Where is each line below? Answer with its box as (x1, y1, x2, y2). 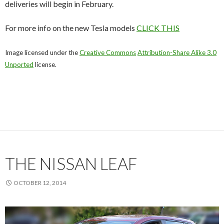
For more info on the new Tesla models (5, 22, 136, 32)
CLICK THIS (136, 22, 179, 32)
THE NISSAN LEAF (5, 153, 137, 173)
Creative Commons (79, 48, 136, 56)
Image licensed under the (5, 48, 79, 56)
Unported (5, 60, 33, 68)
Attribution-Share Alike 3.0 (137, 48, 216, 56)
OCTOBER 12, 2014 (13, 178, 66, 186)
